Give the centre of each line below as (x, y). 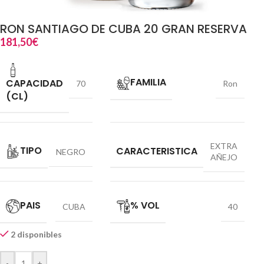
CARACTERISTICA (157, 151)
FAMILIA (148, 82)
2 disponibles (37, 234)
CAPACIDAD (34, 83)
